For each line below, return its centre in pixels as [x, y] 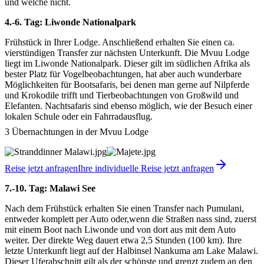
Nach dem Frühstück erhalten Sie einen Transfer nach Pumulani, [124, 208]
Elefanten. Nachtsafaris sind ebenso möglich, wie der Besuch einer [128, 105]
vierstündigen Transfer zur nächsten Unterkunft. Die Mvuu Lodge [127, 52]
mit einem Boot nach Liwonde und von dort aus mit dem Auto [120, 229]
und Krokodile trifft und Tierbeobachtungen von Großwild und [122, 95]
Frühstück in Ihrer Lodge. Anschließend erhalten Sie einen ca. [120, 42]
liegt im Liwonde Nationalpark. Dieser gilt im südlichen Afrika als [127, 63]
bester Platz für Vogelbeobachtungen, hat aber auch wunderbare [123, 74]
